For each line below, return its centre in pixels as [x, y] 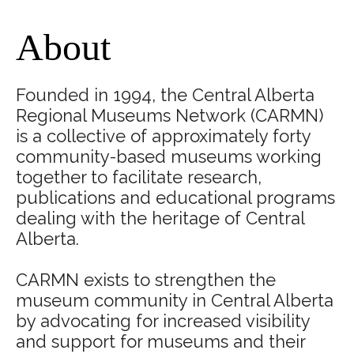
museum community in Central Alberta [175, 300]
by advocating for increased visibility [163, 321]
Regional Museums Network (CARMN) [169, 115]
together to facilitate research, [139, 177]
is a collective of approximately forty [163, 136]
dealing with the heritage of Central [160, 218]
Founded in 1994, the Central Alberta [165, 95]
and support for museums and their [160, 341]
